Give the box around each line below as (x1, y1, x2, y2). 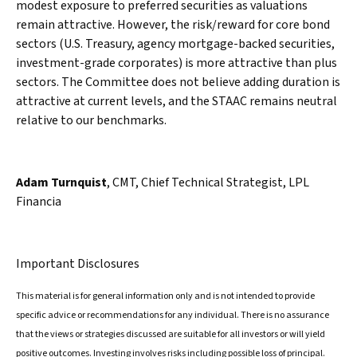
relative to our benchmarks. (16, 112, 167, 130)
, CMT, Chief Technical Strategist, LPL (107, 174, 309, 192)
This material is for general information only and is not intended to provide (16, 289, 315, 304)
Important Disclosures (16, 255, 139, 273)
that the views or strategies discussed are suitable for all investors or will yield (16, 328, 325, 342)
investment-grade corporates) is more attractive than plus (16, 54, 337, 73)
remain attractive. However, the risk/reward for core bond (16, 16, 330, 34)
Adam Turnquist (16, 174, 107, 192)
